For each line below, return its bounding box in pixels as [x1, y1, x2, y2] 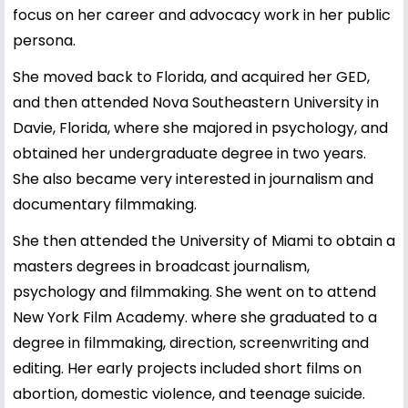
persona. [13, 29, 76, 51]
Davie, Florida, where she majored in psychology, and [13, 117, 388, 138]
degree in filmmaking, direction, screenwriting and [13, 331, 369, 353]
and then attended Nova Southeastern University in [13, 91, 379, 113]
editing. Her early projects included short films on [13, 357, 362, 379]
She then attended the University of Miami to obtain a [13, 229, 395, 251]
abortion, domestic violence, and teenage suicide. [13, 382, 365, 404]
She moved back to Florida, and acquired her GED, [13, 66, 370, 87]
